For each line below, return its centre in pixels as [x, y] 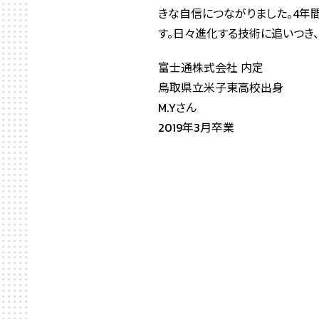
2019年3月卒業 [196, 127]
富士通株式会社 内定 [211, 68]
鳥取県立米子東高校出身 [221, 88]
